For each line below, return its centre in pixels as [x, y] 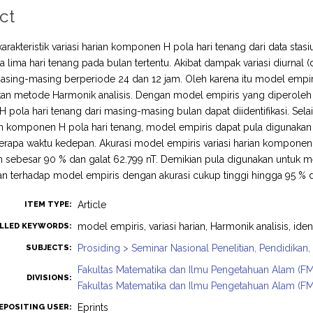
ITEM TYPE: [49, 204]
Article [92, 205]
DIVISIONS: [50, 278]
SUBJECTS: [49, 248]
